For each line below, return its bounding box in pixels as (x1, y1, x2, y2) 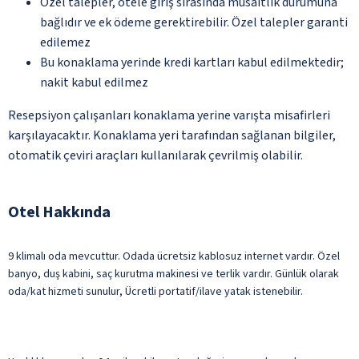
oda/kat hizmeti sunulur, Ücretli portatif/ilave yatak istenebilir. (8, 283, 303, 300)
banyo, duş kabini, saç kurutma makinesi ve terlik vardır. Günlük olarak (8, 265, 339, 282)
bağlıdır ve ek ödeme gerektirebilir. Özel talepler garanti (40, 13, 348, 31)
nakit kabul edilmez (40, 73, 148, 91)
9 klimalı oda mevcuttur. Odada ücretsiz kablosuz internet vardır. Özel (8, 248, 340, 264)
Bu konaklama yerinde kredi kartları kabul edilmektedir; (40, 53, 344, 71)
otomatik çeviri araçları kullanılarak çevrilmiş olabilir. (8, 146, 303, 164)
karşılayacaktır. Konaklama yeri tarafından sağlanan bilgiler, (8, 126, 336, 144)
